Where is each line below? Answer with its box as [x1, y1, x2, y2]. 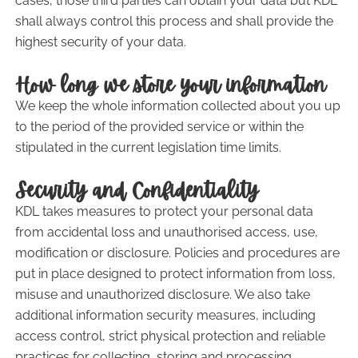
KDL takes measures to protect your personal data [14, 204, 313, 219]
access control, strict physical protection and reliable [14, 328, 325, 344]
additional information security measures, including [14, 308, 316, 323]
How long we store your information [14, 73, 326, 97]
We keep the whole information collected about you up [14, 98, 340, 113]
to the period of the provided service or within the [14, 119, 304, 134]
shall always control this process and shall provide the [14, 14, 333, 29]
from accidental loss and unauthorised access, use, [14, 225, 318, 240]
